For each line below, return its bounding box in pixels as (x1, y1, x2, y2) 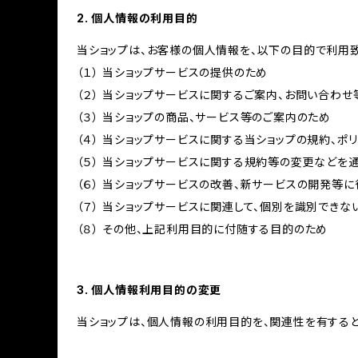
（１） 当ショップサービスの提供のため (77, 66, 268, 79)
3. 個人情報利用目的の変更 (77, 283, 222, 296)
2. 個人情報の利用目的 (77, 11, 198, 25)
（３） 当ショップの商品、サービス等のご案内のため (77, 110, 331, 124)
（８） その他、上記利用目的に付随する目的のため (77, 222, 328, 236)
